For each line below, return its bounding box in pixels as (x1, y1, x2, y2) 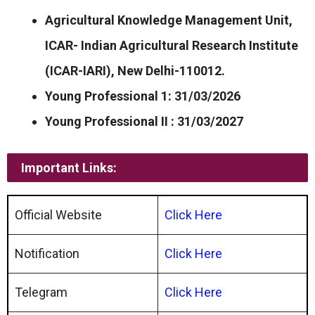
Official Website (15, 207, 102, 222)
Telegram (15, 284, 67, 300)
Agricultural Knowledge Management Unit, (45, 12, 292, 27)
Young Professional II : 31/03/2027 (45, 113, 246, 129)
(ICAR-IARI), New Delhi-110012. (45, 63, 225, 78)
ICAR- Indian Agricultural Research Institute (45, 37, 298, 53)
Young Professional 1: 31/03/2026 (45, 88, 240, 103)
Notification (15, 245, 79, 261)
